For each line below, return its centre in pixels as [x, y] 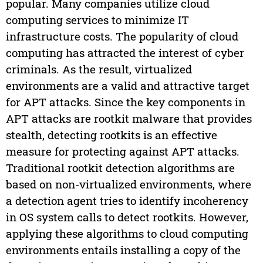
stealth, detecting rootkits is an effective [111, 135]
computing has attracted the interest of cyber [125, 53]
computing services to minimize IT [97, 20]
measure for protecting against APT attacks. [122, 151]
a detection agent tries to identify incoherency [127, 201]
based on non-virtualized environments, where [128, 184]
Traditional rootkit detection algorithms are [120, 168]
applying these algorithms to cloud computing [127, 234]
